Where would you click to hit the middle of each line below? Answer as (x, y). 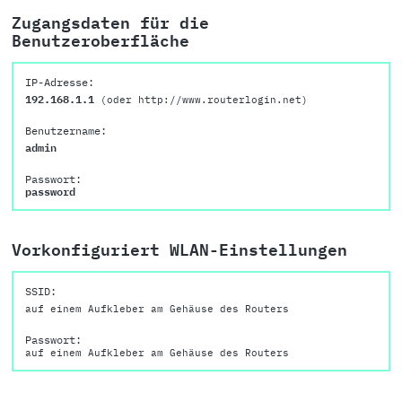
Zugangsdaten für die (110, 23)
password (50, 192)
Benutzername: (66, 131)
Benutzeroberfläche (100, 41)
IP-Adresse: (60, 82)
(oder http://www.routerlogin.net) (204, 100)
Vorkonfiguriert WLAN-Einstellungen (179, 250)
